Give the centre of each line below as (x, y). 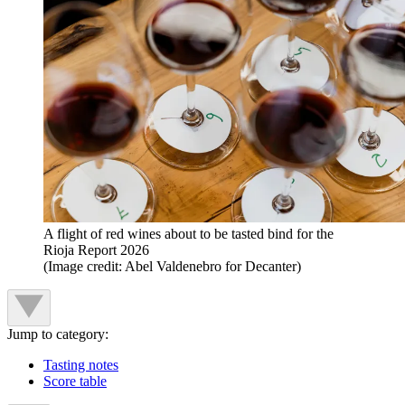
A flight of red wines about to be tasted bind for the (188, 234)
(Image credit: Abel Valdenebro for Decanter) (172, 267)
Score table (75, 381)
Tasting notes (81, 365)
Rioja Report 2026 (96, 250)
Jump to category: (58, 334)
